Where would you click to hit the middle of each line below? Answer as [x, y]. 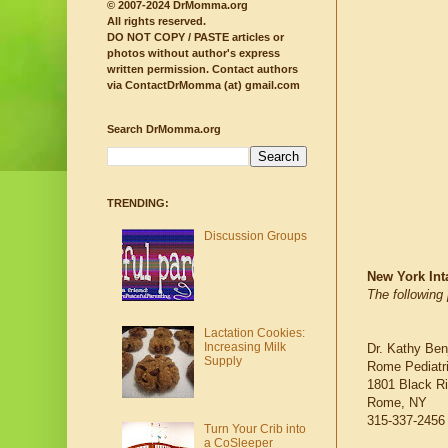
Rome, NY [397, 403]
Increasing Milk [244, 346]
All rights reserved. [156, 21]
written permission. [158, 69]
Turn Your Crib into [254, 429]
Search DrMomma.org [164, 129]
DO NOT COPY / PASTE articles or [195, 37]
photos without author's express [193, 53]
